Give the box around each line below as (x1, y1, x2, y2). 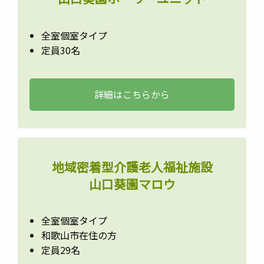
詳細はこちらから (94, 87, 170, 101)
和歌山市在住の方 (41, 228, 117, 243)
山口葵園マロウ (88, 174, 176, 193)
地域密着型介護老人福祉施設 (51, 157, 213, 176)
